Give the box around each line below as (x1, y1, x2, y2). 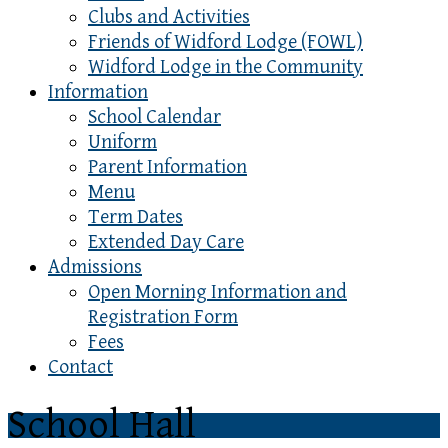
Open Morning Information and (88, 281, 347, 304)
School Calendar (88, 106, 221, 129)
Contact (48, 356, 113, 379)
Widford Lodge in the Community (88, 56, 363, 79)
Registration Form (88, 306, 238, 329)
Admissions (48, 256, 142, 279)
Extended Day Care (88, 231, 244, 254)
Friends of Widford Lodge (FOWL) (88, 31, 363, 54)
